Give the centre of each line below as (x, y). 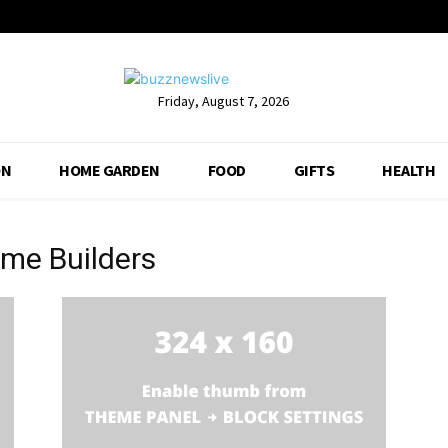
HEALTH (409, 170)
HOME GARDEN (109, 170)
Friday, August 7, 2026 (224, 100)
